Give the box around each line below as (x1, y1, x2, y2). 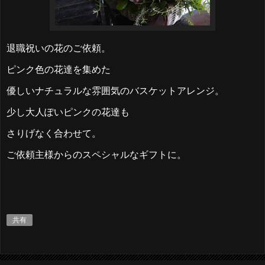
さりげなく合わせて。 (7, 128, 101, 138)
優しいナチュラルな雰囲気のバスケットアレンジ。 (7, 86, 224, 96)
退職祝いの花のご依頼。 (7, 43, 111, 54)
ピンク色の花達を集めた (7, 64, 111, 75)
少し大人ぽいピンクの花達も (7, 106, 130, 117)
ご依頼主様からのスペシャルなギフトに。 (7, 149, 186, 160)
